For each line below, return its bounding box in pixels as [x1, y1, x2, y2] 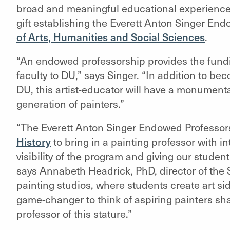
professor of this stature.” [16, 206, 132, 221]
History [16, 135, 51, 149]
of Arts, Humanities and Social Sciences [16, 30, 205, 44]
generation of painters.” [16, 97, 124, 111]
